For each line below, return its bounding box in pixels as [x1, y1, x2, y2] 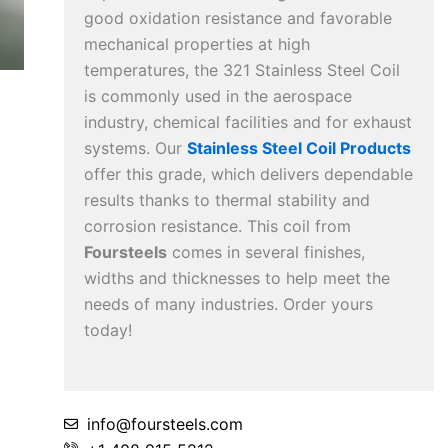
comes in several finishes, [167, 242, 365, 263]
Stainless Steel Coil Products [187, 138, 411, 159]
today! [84, 320, 132, 341]
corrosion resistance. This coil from [84, 216, 351, 237]
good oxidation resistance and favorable [84, 8, 392, 29]
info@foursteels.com [86, 414, 243, 435]
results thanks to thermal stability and [84, 190, 370, 211]
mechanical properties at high [84, 34, 310, 55]
